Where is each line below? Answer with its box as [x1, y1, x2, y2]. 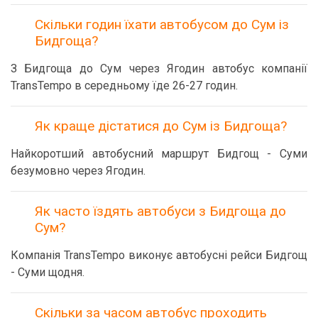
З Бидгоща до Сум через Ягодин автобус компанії [11, 62, 307, 75]
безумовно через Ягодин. [11, 164, 146, 177]
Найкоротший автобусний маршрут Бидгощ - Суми [11, 147, 307, 160]
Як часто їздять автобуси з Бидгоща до [35, 203, 286, 219]
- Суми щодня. [11, 265, 84, 279]
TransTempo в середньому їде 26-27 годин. [11, 79, 238, 92]
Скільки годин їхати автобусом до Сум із [35, 16, 289, 33]
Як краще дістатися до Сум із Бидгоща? [35, 118, 287, 134]
